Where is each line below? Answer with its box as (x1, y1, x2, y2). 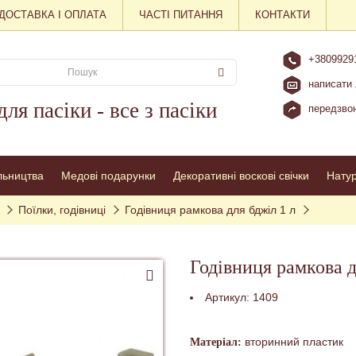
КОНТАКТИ (255, 9, 310, 21)
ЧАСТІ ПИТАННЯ (139, 9, 222, 21)
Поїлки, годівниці (18, 203, 106, 216)
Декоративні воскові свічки (173, 169, 309, 182)
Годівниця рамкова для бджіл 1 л (125, 203, 296, 216)
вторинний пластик (242, 335, 343, 348)
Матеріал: (190, 336, 242, 348)
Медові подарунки (61, 169, 156, 182)
